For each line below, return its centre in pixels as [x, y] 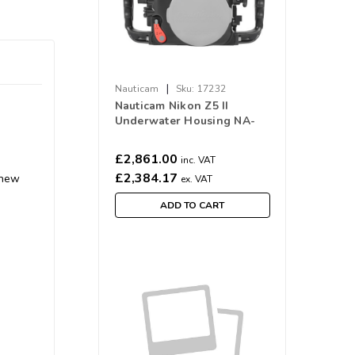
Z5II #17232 [146, 136]
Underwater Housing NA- [185, 121]
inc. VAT [198, 160]
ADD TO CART [193, 205]
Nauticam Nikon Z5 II [172, 106]
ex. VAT [196, 179]
